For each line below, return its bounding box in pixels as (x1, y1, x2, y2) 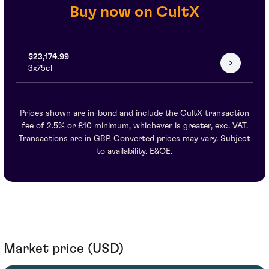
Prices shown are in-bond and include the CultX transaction (20, 109, 249, 118)
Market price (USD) (4, 242, 124, 256)
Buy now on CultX (70, 4, 199, 20)
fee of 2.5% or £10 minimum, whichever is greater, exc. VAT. (21, 122, 248, 131)
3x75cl (28, 64, 52, 73)
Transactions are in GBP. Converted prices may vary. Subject (19, 134, 250, 144)
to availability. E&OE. (97, 147, 172, 156)
